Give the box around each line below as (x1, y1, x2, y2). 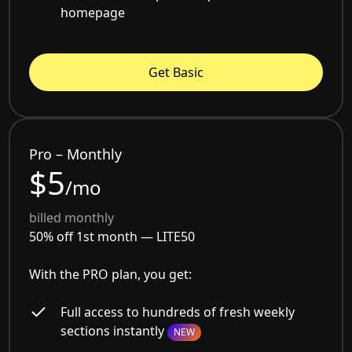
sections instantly (60, 322, 168, 340)
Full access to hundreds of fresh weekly (60, 303, 295, 321)
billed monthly (29, 209, 115, 227)
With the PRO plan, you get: (29, 266, 192, 284)
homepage (60, 4, 126, 22)
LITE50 (156, 228, 196, 246)
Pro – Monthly (29, 145, 123, 164)
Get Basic (148, 64, 203, 82)
